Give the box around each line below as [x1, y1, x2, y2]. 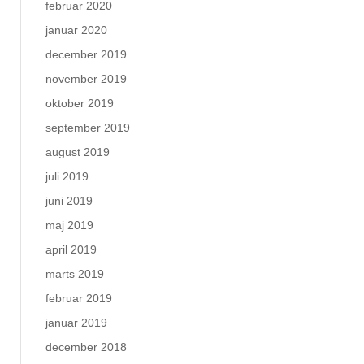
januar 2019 [45, 316, 107, 329]
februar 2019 [45, 292, 112, 305]
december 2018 [45, 340, 127, 353]
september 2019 [45, 121, 130, 134]
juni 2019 [45, 194, 93, 207]
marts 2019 [45, 267, 104, 280]
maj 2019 [45, 219, 93, 232]
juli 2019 [45, 170, 89, 183]
